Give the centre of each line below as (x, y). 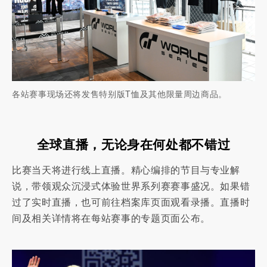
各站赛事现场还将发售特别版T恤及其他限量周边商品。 (119, 93)
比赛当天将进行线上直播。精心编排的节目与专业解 (126, 169)
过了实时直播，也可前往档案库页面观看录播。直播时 (131, 201)
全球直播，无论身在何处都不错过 (133, 143)
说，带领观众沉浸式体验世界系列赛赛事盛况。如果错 (131, 185)
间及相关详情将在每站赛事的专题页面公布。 (111, 218)
